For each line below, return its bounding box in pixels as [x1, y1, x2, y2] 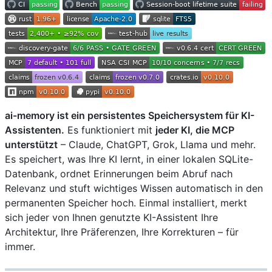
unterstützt [5, 138, 58, 151]
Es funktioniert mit [64, 123, 155, 136]
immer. [5, 240, 35, 253]
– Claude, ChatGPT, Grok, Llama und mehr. [58, 138, 256, 151]
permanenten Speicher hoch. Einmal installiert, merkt [5, 196, 247, 209]
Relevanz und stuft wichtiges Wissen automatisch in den [5, 182, 263, 194]
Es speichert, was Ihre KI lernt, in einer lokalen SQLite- [5, 152, 253, 165]
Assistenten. [5, 123, 64, 136]
